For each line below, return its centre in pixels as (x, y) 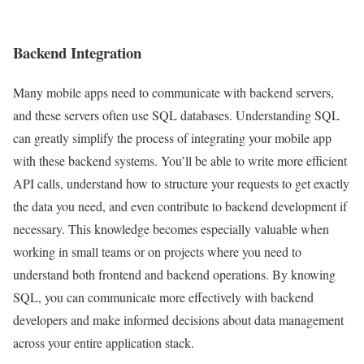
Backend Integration (77, 52)
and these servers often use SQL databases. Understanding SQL (176, 115)
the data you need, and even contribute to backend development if (180, 206)
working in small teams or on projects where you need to (157, 251)
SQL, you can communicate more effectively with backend (163, 297)
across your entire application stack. (104, 342)
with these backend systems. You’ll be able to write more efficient (180, 160)
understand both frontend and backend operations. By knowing (174, 274)
